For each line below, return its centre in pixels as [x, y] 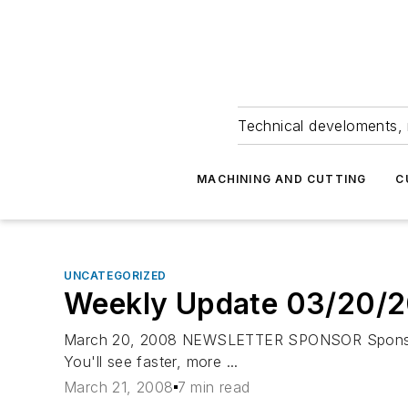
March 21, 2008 [119, 388]
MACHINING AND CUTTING [282, 179]
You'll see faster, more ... [151, 362]
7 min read [214, 388]
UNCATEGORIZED [115, 275]
